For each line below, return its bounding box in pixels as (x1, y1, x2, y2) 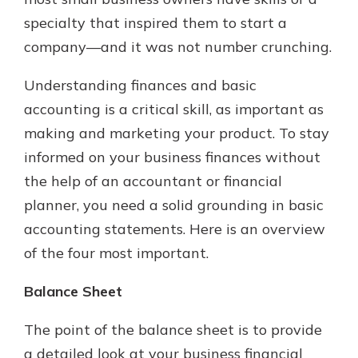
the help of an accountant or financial (24, 172, 282, 190)
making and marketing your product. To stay (24, 124, 329, 142)
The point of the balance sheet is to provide (24, 320, 322, 339)
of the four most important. (24, 244, 209, 262)
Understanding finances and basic (24, 76, 257, 94)
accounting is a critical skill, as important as (24, 100, 324, 118)
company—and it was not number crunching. (24, 38, 332, 56)
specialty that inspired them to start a (24, 14, 287, 32)
